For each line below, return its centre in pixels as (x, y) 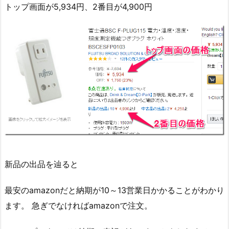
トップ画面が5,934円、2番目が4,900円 (78, 6)
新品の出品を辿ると (41, 164)
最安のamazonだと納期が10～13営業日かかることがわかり (114, 190)
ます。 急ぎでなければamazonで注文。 (78, 205)
